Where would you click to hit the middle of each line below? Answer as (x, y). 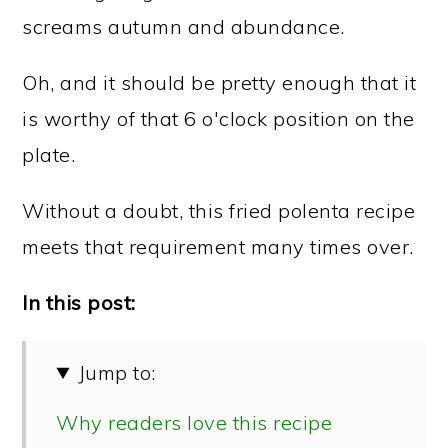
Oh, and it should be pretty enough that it (219, 82)
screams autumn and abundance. (183, 26)
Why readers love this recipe (194, 422)
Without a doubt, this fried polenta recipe (219, 210)
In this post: (79, 302)
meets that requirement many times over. (218, 246)
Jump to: (116, 372)
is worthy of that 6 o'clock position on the (218, 118)
